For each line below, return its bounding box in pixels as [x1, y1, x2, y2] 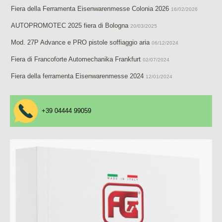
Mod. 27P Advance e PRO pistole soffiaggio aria [11, 38, 150, 46]
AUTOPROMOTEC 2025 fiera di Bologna [11, 21, 130, 29]
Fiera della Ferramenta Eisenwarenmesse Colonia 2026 [11, 4, 169, 12]
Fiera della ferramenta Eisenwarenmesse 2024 [11, 72, 144, 80]
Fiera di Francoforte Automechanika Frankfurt [11, 55, 141, 63]
